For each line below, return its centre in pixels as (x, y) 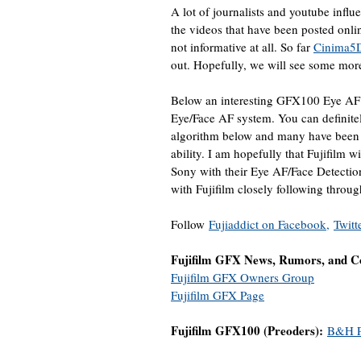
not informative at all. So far (242, 47)
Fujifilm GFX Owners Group (243, 277)
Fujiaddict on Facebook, (269, 224)
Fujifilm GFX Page (218, 295)
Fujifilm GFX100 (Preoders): (249, 330)
